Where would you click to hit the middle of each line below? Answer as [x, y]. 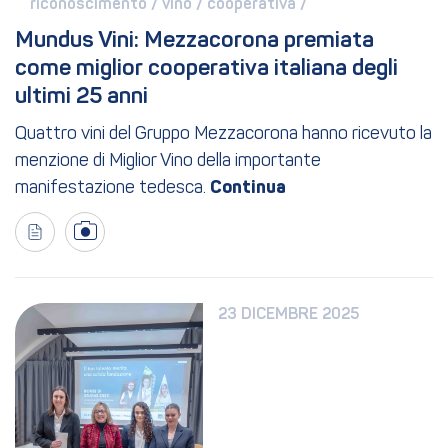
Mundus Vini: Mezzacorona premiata [194, 40]
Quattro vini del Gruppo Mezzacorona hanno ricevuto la [223, 134]
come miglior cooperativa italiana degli [206, 68]
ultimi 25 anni [81, 96]
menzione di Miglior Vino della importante [168, 161]
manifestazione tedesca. [112, 188]
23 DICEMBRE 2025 [289, 314]
